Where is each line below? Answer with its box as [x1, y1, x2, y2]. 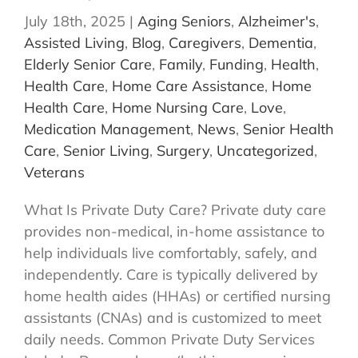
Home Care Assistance [112, 77, 265, 96]
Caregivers [169, 34, 241, 53]
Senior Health [243, 120, 334, 139]
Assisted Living [24, 34, 125, 53]
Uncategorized [217, 141, 314, 161]
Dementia [249, 34, 313, 53]
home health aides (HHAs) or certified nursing [24, 287, 331, 306]
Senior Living [63, 141, 149, 161]
